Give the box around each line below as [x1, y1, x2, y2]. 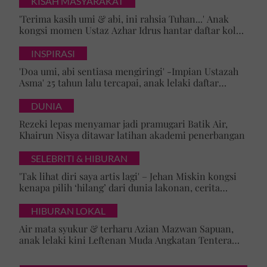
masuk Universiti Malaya [19, 87, 125, 100]
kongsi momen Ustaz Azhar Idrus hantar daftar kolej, [19, 23, 246, 36]
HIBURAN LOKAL [31, 204, 105, 216]
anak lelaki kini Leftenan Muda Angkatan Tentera [19, 233, 232, 246]
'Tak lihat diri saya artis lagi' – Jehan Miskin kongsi [19, 169, 237, 182]
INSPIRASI [31, 47, 75, 59]
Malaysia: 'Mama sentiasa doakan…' [19, 244, 170, 257]
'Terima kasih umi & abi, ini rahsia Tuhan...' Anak [19, 12, 229, 25]
